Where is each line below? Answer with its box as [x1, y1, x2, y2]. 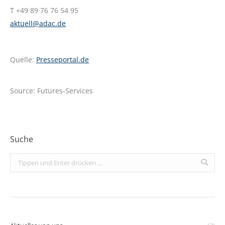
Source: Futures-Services [10, 85, 93, 95]
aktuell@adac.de [10, 18, 66, 28]
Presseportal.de [36, 54, 89, 64]
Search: [10, 154, 32, 164]
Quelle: [10, 54, 36, 64]
